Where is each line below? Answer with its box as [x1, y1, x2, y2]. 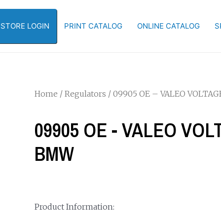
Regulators [64, 89, 106, 99]
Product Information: [34, 202, 114, 212]
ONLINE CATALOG [137, 21, 200, 31]
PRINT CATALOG [64, 21, 122, 31]
